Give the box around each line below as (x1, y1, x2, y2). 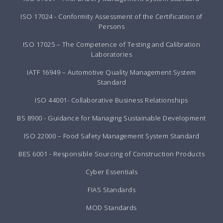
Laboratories (91, 49, 132, 59)
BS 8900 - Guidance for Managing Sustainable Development (17, 113, 206, 122)
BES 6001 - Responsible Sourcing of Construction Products (18, 149, 205, 158)
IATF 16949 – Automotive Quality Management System (27, 67, 196, 77)
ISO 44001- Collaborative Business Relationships (35, 95, 188, 105)
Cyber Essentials (86, 167, 137, 176)
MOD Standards (86, 203, 137, 212)
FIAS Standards (88, 185, 135, 194)
